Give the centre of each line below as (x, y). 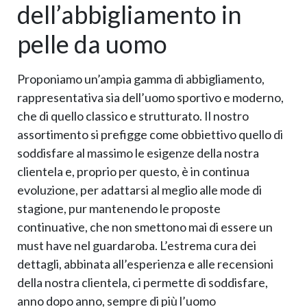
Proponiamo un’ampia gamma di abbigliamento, (141, 79)
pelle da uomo (92, 44)
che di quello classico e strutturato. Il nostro (133, 116)
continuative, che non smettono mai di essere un (145, 227)
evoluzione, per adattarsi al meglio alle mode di (139, 190)
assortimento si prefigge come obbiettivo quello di (150, 135)
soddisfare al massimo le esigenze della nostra (138, 153)
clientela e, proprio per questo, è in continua (133, 172)
